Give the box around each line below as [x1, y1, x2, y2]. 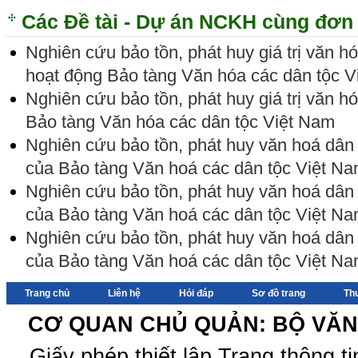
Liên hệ [108, 288, 141, 300]
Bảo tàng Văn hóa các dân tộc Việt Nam [26, 112, 336, 133]
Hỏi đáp [179, 288, 214, 300]
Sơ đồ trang [252, 288, 306, 300]
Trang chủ [25, 288, 70, 300]
